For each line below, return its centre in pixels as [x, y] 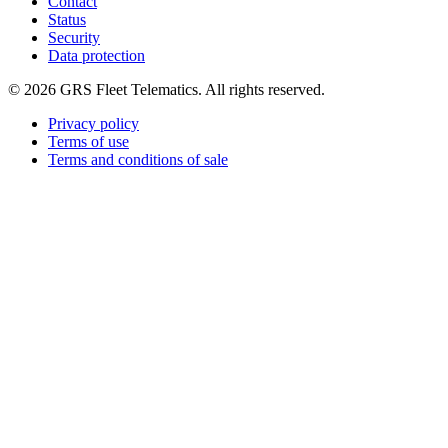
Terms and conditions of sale [138, 159]
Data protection [96, 55]
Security [74, 37]
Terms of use [88, 141]
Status [67, 19]
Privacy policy [93, 123]
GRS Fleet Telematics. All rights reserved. [190, 89]
